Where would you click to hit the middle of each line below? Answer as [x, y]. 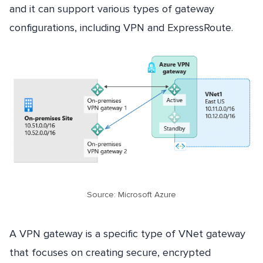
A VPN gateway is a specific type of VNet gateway [127, 233]
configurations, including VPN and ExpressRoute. [121, 27]
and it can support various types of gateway [112, 9]
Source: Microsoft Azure [131, 194]
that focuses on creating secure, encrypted [110, 252]
